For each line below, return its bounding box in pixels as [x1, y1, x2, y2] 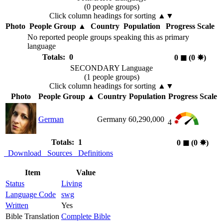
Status [5, 179, 24, 188]
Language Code [5, 190, 56, 199]
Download [4, 149, 41, 158]
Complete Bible [61, 212, 111, 221]
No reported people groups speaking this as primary [27, 33, 189, 42]
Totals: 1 [51, 138, 82, 147]
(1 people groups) [84, 73, 139, 82]
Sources [43, 149, 72, 158]
